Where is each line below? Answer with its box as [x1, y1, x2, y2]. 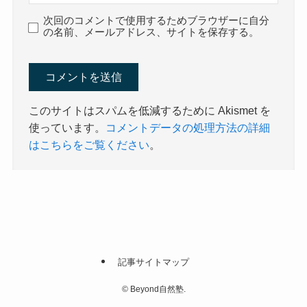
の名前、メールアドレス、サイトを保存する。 [43, 26, 260, 38]
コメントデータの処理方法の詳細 [106, 121, 271, 134]
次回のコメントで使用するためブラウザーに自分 [43, 14, 270, 26]
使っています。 [29, 121, 106, 134]
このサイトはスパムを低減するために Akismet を [29, 103, 271, 116]
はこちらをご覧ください [29, 138, 150, 151]
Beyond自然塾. [127, 284, 186, 294]
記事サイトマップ [118, 257, 189, 268]
